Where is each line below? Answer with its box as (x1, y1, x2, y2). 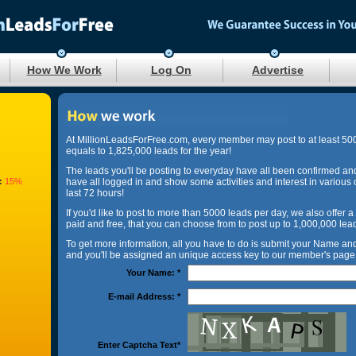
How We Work (26, 64, 102, 76)
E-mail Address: (108, 292, 177, 301)
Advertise (252, 64, 304, 76)
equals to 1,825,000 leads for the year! (66, 145, 231, 157)
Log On (150, 64, 192, 76)
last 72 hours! (66, 188, 124, 199)
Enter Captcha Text (98, 340, 177, 350)
